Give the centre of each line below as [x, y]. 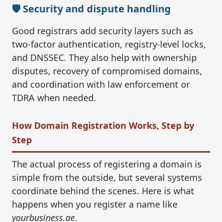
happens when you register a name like [95, 204]
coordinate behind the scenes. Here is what [103, 191]
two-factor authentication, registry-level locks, [109, 44]
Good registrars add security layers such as [103, 31]
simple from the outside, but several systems [107, 178]
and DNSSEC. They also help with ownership [104, 58]
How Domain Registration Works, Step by [103, 126]
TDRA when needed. [54, 98]
